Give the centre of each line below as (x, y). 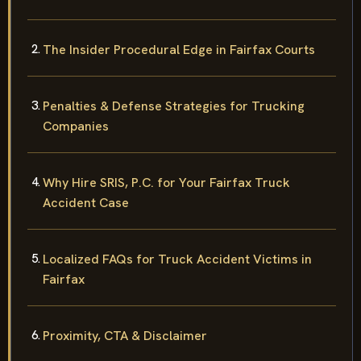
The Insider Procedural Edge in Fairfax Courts (179, 49)
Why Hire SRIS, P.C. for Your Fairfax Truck (166, 182)
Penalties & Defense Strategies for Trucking (174, 106)
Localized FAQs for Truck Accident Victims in (177, 259)
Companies (76, 126)
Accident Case (86, 202)
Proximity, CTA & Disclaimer (125, 335)
